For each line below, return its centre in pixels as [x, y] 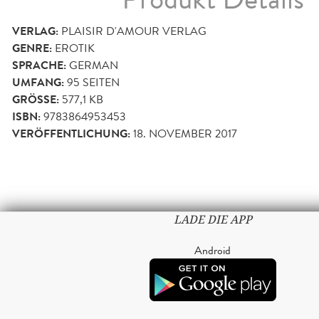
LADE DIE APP [213, 219]
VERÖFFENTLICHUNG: [71, 134]
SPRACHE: [39, 65]
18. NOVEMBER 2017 [185, 133]
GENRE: [32, 48]
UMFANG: [38, 82]
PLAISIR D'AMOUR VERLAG [134, 31]
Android [213, 250]
